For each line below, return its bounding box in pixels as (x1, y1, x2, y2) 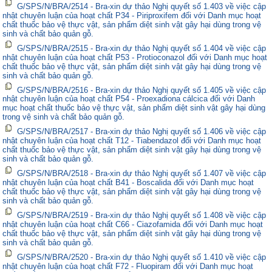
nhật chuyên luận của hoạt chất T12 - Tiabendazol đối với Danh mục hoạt (2, 136, 262, 146)
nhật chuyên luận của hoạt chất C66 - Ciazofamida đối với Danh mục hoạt (2, 219, 263, 229)
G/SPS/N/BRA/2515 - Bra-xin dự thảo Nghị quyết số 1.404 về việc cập (17, 43, 267, 53)
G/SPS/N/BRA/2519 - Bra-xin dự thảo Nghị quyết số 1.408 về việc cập (17, 210, 267, 220)
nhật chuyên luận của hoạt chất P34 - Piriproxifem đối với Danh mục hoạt (2, 10, 262, 20)
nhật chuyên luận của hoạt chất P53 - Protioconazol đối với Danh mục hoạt (2, 52, 268, 62)
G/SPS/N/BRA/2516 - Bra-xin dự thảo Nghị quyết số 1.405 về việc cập (17, 85, 267, 95)
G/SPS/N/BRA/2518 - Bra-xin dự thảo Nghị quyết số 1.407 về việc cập (17, 169, 267, 178)
